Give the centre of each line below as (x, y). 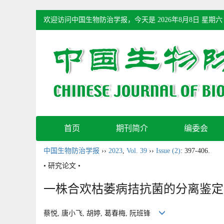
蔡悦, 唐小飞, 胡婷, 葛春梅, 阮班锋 (101, 213)
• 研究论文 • (62, 166)
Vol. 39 (137, 151)
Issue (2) (168, 151)
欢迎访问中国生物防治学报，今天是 (100, 20)
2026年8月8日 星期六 (190, 20)
